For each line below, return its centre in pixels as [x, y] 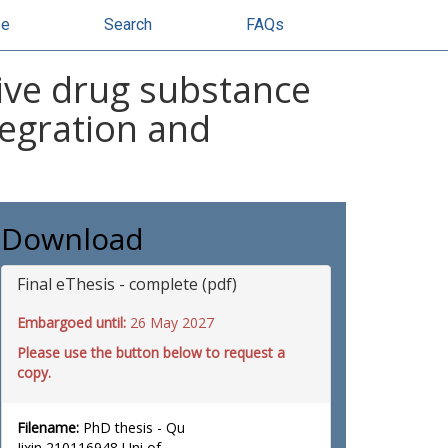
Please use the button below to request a [151, 352]
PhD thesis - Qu [132, 427]
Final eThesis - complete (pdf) [127, 284]
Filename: [48, 427]
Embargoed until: [73, 322]
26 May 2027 [172, 322]
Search [128, 24]
